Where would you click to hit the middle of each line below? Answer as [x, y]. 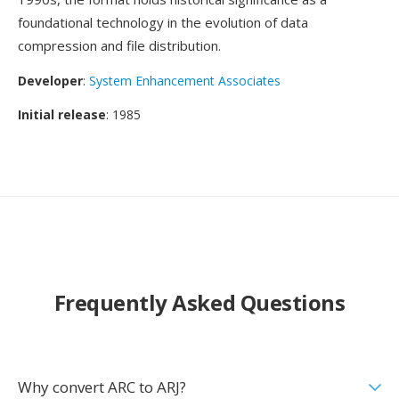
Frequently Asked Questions [199, 302]
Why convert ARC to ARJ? [102, 387]
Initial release [62, 114]
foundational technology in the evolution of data [163, 22]
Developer [50, 81]
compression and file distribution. [119, 45]
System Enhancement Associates [185, 81]
